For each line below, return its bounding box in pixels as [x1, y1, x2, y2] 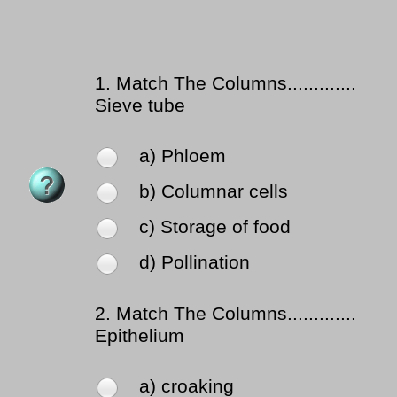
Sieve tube [95, 95, 185, 117]
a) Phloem [139, 145, 226, 167]
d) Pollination [139, 252, 250, 274]
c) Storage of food [139, 216, 291, 238]
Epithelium [95, 325, 184, 347]
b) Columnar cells [139, 181, 288, 203]
